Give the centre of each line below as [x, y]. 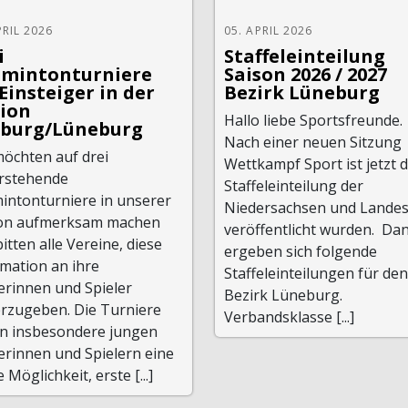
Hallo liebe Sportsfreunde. [315, 120]
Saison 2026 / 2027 [305, 74]
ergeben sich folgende [300, 251]
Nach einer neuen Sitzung [312, 142]
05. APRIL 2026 [268, 31]
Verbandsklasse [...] [289, 317]
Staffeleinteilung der [293, 186]
